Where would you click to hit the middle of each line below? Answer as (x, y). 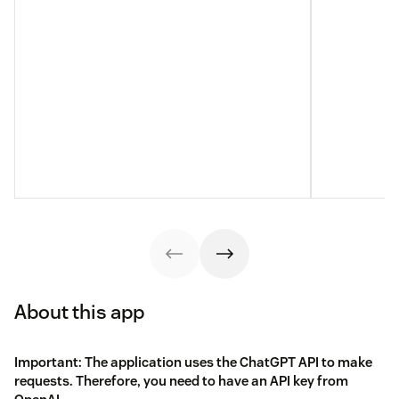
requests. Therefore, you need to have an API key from (181, 380)
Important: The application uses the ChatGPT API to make (193, 362)
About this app (79, 311)
